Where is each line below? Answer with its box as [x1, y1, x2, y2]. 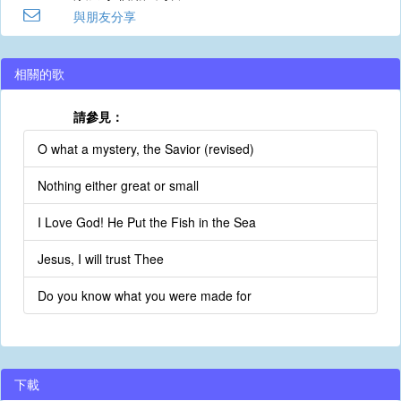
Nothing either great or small [38, 176, 199, 194]
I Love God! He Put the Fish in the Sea [38, 213, 256, 231]
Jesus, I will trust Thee [38, 250, 164, 268]
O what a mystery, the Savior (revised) [38, 140, 254, 158]
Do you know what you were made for [38, 286, 252, 304]
